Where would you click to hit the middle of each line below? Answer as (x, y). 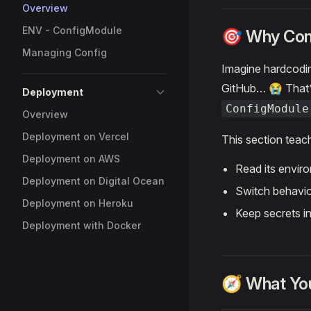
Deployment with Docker (82, 225)
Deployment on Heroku (78, 203)
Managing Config (65, 52)
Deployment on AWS (71, 159)
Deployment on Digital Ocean (93, 181)
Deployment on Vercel (76, 136)
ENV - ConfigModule (72, 30)
